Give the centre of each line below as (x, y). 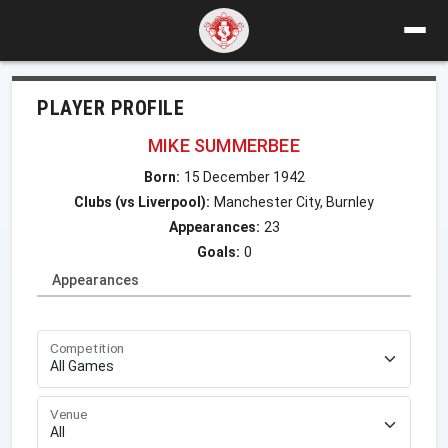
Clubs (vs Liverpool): (142, 201)
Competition (87, 348)
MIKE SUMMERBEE (224, 145)
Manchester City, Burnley (294, 201)
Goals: (218, 251)
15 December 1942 (244, 176)
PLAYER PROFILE (110, 107)
